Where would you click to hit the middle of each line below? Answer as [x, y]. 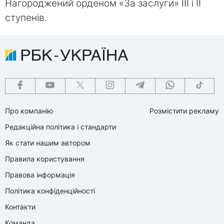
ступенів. [26, 17]
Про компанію [29, 110]
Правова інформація [40, 174]
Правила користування [45, 158]
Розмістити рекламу [184, 110]
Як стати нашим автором [48, 142]
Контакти [20, 206]
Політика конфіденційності [50, 190]
